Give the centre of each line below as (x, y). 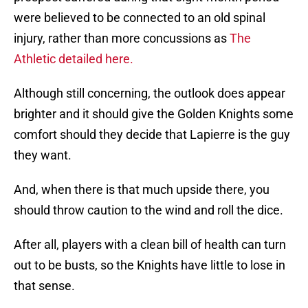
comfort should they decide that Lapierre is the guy (152, 135)
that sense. (44, 286)
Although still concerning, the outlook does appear (150, 93)
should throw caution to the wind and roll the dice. (148, 210)
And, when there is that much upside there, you (142, 190)
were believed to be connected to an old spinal (140, 18)
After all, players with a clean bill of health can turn (150, 245)
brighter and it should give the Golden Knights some (154, 114)
